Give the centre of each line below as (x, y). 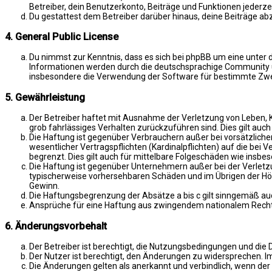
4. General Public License (62, 37)
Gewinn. (44, 186)
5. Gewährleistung (45, 97)
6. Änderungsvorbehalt (56, 226)
